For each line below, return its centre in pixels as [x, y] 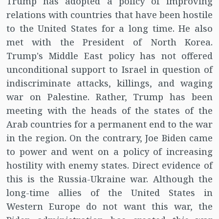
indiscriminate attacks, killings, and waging [109, 83]
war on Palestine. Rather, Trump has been [109, 97]
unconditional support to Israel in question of [109, 70]
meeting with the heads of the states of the [109, 111]
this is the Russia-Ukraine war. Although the [109, 179]
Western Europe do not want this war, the [109, 207]
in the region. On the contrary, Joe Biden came [109, 138]
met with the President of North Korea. [109, 42]
